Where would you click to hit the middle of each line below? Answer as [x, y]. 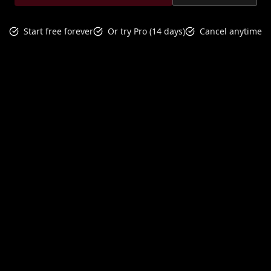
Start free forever [58, 31]
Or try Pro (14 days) [146, 31]
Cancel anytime [231, 31]
